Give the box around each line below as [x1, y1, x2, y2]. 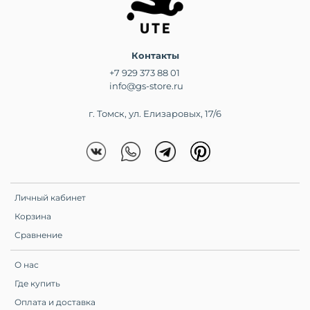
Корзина [15, 211, 51, 222]
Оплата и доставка [15, 297, 95, 308]
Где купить [15, 278, 60, 289]
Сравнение [15, 230, 62, 241]
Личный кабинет [15, 192, 86, 203]
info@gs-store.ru [109, 80, 183, 92]
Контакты [131, 50, 179, 62]
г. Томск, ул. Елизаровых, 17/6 [89, 108, 221, 120]
